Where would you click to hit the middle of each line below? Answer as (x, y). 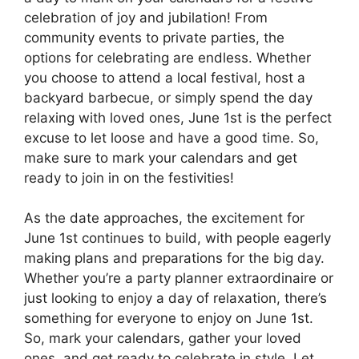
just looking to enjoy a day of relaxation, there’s (175, 298)
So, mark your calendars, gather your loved (163, 339)
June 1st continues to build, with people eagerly (177, 238)
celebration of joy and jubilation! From (146, 17)
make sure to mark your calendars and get (161, 157)
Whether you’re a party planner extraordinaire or (179, 278)
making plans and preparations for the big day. (174, 258)
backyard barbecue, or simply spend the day (168, 97)
